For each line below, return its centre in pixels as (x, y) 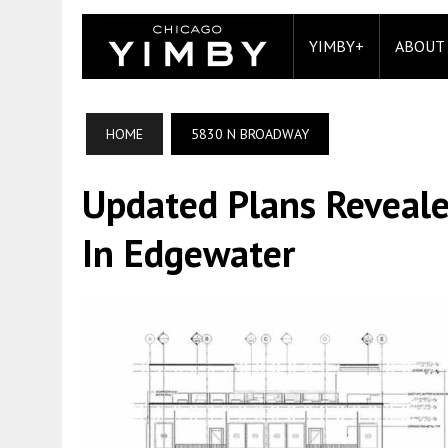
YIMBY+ (336, 46)
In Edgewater (188, 252)
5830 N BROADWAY (250, 134)
